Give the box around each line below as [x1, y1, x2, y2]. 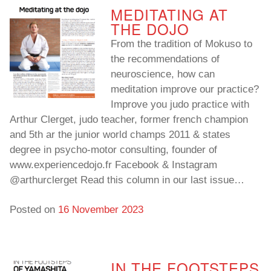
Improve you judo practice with [111, 99, 249, 111]
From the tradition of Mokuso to [111, 38, 252, 50]
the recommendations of [111, 53, 220, 65]
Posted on [10, 204, 58, 216]
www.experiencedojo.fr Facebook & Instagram [10, 159, 217, 171]
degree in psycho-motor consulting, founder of [10, 144, 217, 156]
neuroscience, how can [111, 68, 215, 80]
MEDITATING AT [111, 4, 228, 25]
